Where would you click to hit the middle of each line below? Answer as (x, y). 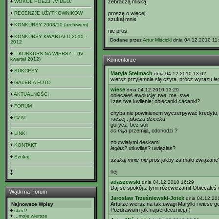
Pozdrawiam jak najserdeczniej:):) (151, 210)
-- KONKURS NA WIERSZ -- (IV (49, 54)
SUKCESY (26, 71)
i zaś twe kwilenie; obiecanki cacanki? (155, 101)
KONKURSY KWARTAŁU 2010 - (50, 36)
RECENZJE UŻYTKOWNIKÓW (48, 13)
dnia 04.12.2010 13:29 (153, 90)
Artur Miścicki (157, 40)
